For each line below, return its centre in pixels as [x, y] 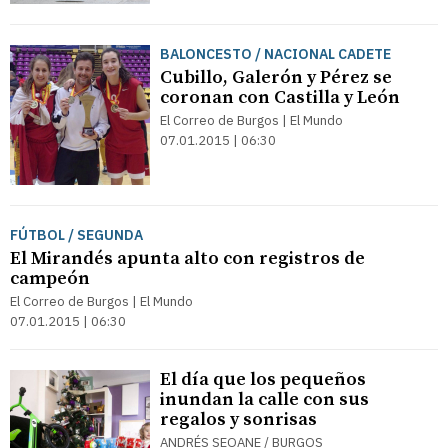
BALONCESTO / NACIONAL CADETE [275, 54]
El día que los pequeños [263, 379]
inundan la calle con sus [264, 399]
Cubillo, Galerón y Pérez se [276, 77]
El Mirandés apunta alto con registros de [187, 258]
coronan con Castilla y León [280, 97]
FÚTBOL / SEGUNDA [76, 235]
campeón [50, 278]
